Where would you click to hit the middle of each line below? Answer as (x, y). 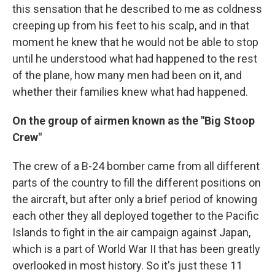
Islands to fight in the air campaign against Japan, (131, 232)
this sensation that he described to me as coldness (137, 9)
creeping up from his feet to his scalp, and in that (131, 25)
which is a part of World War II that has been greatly (136, 249)
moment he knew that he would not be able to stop (135, 42)
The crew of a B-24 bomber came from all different (136, 166)
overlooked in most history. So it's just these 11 (127, 265)
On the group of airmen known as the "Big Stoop (134, 121)
